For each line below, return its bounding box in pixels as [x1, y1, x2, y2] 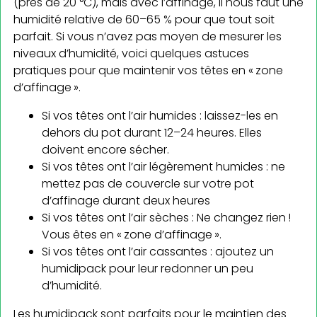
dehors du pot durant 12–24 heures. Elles [42, 124, 262, 141]
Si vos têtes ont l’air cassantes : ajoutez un [42, 243, 274, 260]
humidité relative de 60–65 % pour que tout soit [13, 11, 275, 28]
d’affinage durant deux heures [42, 192, 210, 209]
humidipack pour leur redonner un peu [42, 260, 253, 277]
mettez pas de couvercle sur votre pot [42, 175, 254, 192]
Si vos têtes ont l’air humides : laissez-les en [42, 107, 278, 124]
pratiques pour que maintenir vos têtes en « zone [13, 62, 283, 79]
